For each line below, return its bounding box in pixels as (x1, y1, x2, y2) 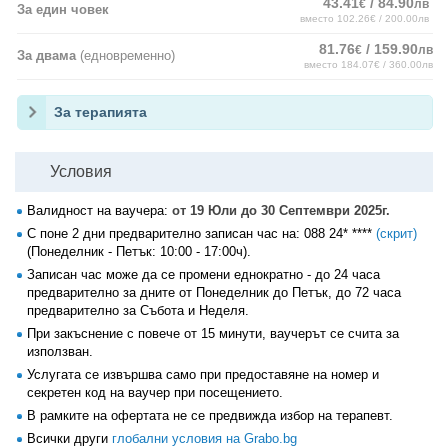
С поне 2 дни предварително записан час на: (27, 226, 304, 241)
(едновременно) (80, 48, 175, 63)
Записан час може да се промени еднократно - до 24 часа (27, 267, 380, 282)
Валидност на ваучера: (27, 203, 172, 218)
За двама (17, 48, 80, 63)
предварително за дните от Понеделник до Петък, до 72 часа (27, 285, 401, 300)
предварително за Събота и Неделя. (27, 303, 249, 318)
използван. (27, 344, 93, 359)
